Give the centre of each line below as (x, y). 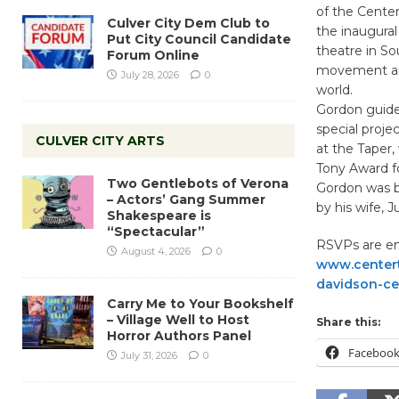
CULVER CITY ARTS (100, 140)
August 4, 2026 (156, 251)
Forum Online (153, 55)
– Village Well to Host (178, 319)
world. (334, 90)
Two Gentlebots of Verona (198, 183)
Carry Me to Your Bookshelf (200, 303)
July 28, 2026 (150, 74)
